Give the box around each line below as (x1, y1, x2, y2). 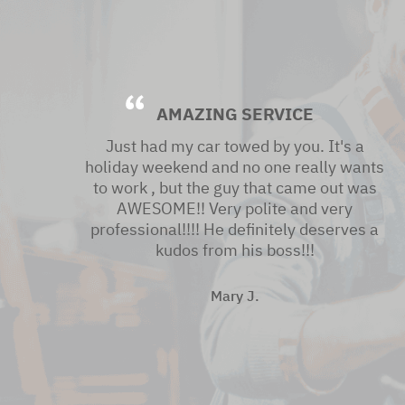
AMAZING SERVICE (155, 103, 314, 126)
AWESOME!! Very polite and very (117, 198, 353, 220)
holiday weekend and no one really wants (85, 156, 384, 178)
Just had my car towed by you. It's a (105, 136, 364, 157)
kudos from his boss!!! (155, 240, 315, 261)
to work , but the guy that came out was (92, 177, 377, 199)
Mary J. (210, 287, 259, 306)
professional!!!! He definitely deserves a (90, 219, 379, 240)
